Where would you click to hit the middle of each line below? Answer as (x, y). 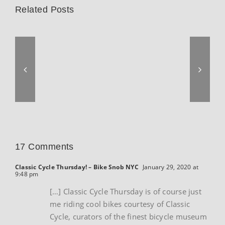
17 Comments (44, 147)
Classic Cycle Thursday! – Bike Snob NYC (77, 167)
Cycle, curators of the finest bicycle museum (128, 217)
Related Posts (45, 10)
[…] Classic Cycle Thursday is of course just (126, 192)
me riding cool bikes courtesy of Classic (120, 204)
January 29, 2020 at (170, 167)
